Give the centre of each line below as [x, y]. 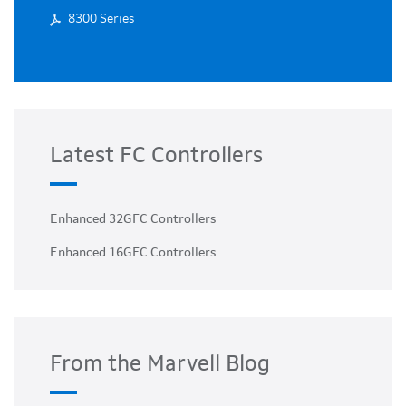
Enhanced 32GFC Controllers [133, 219]
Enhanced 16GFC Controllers [133, 253]
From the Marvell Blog [160, 365]
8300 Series [101, 19]
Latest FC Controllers [156, 157]
